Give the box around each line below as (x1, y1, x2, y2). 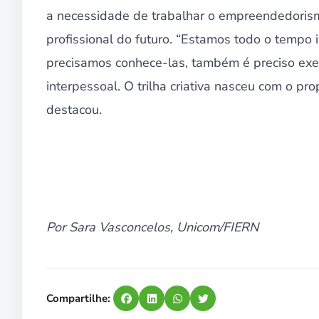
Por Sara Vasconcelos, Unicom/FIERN (46, 219, 258, 236)
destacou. (46, 101, 102, 119)
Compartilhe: (46, 291, 110, 306)
